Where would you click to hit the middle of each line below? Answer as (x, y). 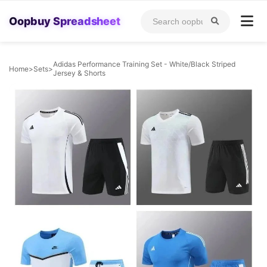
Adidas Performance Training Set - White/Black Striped (144, 64)
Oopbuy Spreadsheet (65, 21)
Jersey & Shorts (79, 73)
